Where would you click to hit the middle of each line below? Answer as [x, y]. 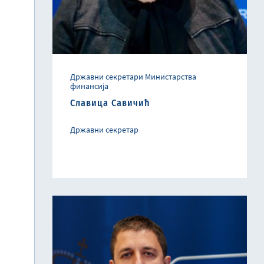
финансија [89, 86]
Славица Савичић [110, 103]
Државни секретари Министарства [133, 77]
